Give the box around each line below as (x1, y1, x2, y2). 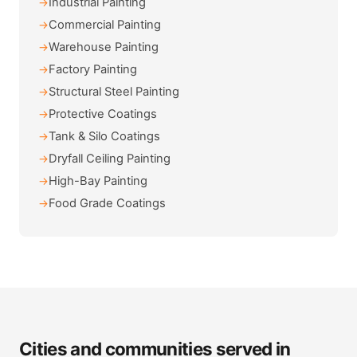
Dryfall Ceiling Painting (49, 151, 171, 167)
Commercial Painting (49, 18, 161, 33)
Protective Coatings (49, 107, 157, 122)
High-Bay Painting (49, 174, 147, 189)
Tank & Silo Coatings (49, 129, 160, 144)
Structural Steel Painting (49, 84, 179, 100)
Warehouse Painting (49, 40, 159, 55)
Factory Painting (49, 62, 137, 77)
